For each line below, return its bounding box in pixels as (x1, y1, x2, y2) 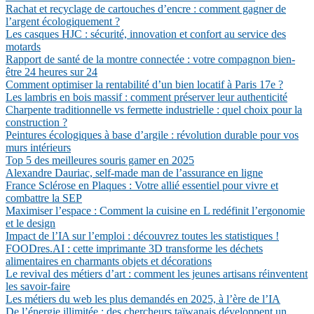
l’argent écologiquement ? (6, 15, 120, 27)
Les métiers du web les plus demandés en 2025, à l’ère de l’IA (6, 293, 280, 305)
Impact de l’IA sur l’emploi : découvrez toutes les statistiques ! (6, 230, 279, 242)
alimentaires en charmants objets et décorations (6, 255, 212, 267)
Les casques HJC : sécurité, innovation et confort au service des (6, 28, 286, 40)
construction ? (6, 116, 67, 128)
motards (6, 41, 41, 53)
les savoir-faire (6, 280, 70, 292)
